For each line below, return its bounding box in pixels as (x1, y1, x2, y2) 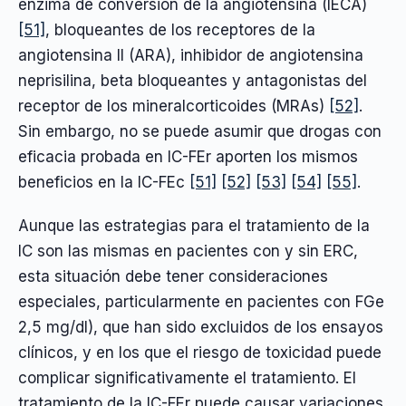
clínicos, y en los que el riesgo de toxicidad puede (18, 343, 382, 362)
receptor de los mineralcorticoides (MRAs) (18, 96, 329, 115)
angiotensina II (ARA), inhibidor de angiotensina (18, 45, 363, 64)
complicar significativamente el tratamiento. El (18, 369, 356, 388)
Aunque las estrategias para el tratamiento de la (18, 217, 370, 236)
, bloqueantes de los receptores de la (45, 20, 315, 39)
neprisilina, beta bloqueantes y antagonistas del (18, 71, 367, 90)
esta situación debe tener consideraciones (18, 267, 328, 286)
